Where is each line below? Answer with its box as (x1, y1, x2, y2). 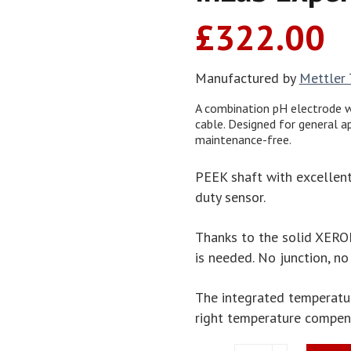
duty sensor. (194, 188, 266, 207)
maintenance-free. (194, 132, 291, 148)
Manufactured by (194, 69, 299, 88)
